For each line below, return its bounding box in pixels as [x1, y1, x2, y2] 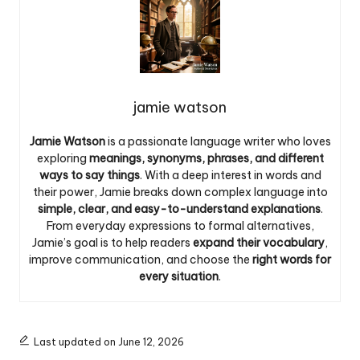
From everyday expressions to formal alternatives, [46, 218, 314, 233]
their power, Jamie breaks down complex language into [32, 184, 328, 199]
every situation [139, 268, 219, 284]
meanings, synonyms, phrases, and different [88, 150, 324, 166]
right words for [252, 252, 331, 267]
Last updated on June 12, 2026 [33, 335, 184, 348]
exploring [36, 150, 89, 166]
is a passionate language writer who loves [104, 133, 331, 149]
